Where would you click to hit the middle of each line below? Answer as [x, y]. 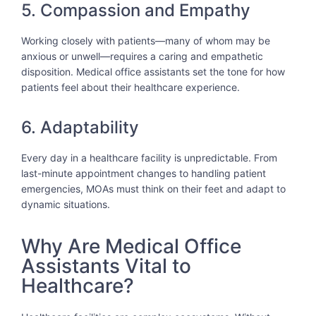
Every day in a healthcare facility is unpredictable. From [149, 157]
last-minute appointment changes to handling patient [144, 173]
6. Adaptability [80, 127]
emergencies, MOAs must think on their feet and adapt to [153, 188]
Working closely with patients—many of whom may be [146, 40]
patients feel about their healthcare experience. [130, 87]
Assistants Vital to [106, 266]
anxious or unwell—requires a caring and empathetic [142, 56]
